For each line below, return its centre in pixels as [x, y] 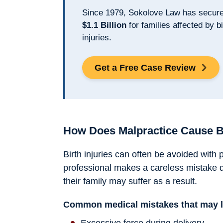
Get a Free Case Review [145, 67]
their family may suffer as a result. [130, 181]
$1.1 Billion [104, 25]
